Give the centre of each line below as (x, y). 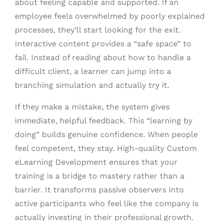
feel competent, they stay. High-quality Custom (106, 148)
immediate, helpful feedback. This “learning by (104, 121)
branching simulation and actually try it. (92, 85)
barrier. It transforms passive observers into (99, 190)
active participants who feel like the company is (107, 204)
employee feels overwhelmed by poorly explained (110, 16)
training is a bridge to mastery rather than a (100, 176)
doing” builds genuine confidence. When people (106, 135)
